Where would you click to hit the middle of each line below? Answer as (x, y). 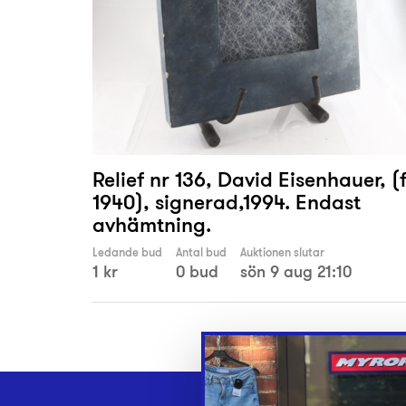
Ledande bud (127, 253)
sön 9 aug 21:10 (296, 272)
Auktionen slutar (282, 253)
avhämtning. (152, 225)
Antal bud (201, 253)
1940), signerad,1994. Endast (227, 202)
